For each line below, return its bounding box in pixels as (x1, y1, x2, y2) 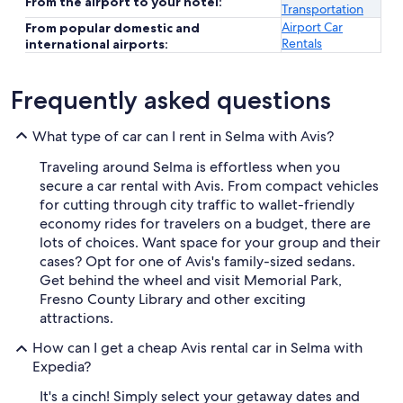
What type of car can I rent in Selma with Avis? (32, 126, 334, 146)
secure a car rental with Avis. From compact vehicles (40, 176, 379, 195)
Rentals (282, 35, 322, 51)
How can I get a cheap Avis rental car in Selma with (32, 338, 363, 357)
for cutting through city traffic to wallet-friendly (40, 195, 354, 214)
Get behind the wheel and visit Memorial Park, (40, 271, 342, 290)
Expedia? (32, 357, 91, 376)
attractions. (40, 309, 113, 327)
